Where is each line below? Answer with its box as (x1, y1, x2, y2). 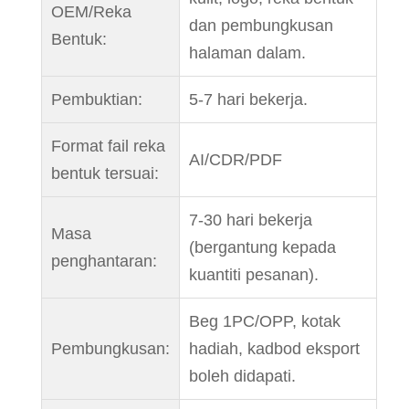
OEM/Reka (50, 3, 131, 22)
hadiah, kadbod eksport (188, 340, 360, 359)
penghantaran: (50, 252, 157, 271)
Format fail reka (50, 137, 165, 156)
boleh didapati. (188, 367, 296, 386)
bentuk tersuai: (50, 164, 159, 184)
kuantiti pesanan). (188, 266, 319, 285)
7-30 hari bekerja (188, 211, 312, 230)
